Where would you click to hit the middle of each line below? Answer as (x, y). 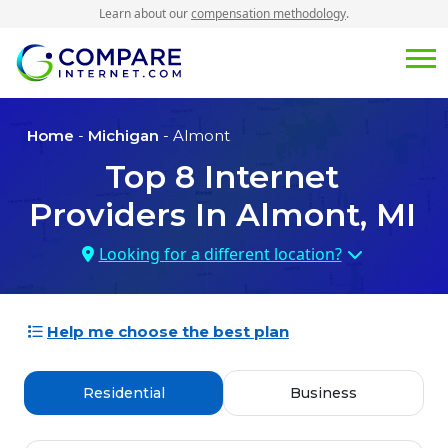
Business (323, 393)
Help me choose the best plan (168, 332)
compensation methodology (268, 13)
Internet (267, 177)
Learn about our (145, 13)
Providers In (132, 215)
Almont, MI (325, 215)
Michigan (123, 136)
